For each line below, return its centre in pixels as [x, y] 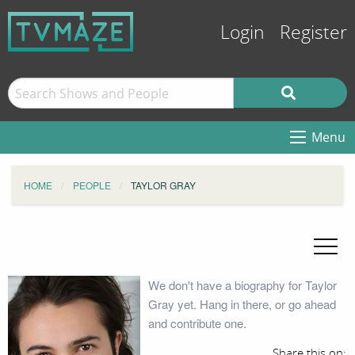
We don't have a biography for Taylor [242, 285]
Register [313, 33]
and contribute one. [197, 323]
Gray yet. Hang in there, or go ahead [242, 304]
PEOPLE [92, 185]
